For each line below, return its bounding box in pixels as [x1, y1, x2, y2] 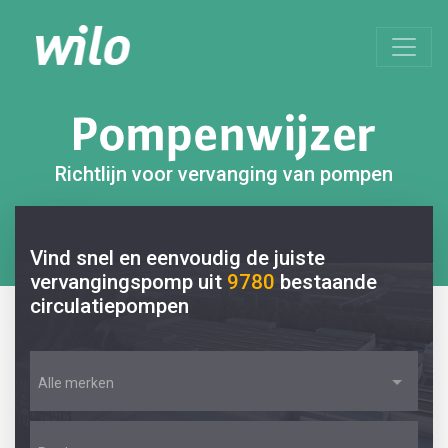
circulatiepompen [30, 294, 189, 318]
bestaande [280, 270, 377, 294]
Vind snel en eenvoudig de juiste [30, 246, 325, 270]
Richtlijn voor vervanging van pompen [55, 162, 393, 186]
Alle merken [38, 375, 114, 391]
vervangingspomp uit [30, 270, 227, 294]
